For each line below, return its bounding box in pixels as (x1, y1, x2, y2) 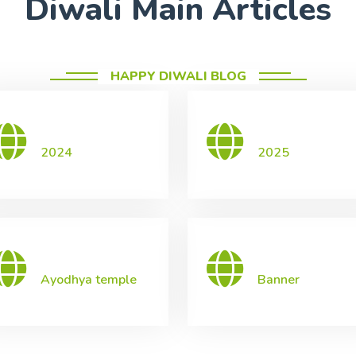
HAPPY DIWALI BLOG (110, 68, 246, 85)
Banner (257, 270, 300, 288)
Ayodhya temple (41, 270, 137, 288)
